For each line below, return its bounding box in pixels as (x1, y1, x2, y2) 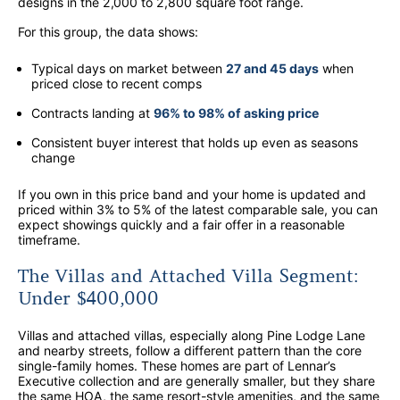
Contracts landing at (31, 105, 154, 121)
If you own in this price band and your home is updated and (18, 187, 366, 203)
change (31, 150, 75, 166)
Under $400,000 (18, 287, 159, 311)
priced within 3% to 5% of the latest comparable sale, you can (18, 202, 378, 218)
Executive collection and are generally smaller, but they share (18, 373, 375, 389)
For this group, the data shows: (18, 24, 198, 40)
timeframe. (18, 232, 80, 248)
